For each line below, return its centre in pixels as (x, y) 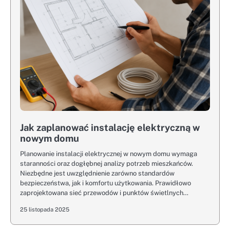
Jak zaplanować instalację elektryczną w (110, 128)
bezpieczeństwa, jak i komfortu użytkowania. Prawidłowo (106, 183)
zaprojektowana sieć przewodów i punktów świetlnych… (104, 193)
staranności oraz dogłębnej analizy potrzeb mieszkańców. (107, 164)
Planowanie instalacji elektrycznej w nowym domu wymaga (109, 154)
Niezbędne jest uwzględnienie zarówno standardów (97, 173)
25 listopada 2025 (45, 209)
